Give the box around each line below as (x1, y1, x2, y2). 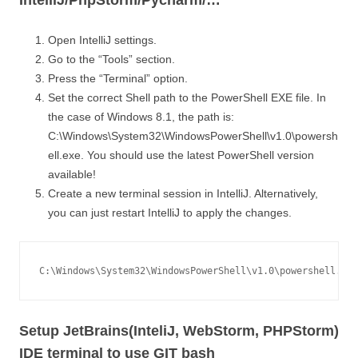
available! (48, 167, 96, 181)
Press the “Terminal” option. (48, 71, 188, 85)
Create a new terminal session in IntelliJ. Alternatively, (48, 186, 318, 200)
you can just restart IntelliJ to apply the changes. (48, 205, 292, 219)
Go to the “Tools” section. (48, 52, 175, 66)
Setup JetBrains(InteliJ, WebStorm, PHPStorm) (19, 322, 339, 339)
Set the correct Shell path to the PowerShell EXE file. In (48, 90, 326, 104)
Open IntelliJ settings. (48, 33, 157, 46)
